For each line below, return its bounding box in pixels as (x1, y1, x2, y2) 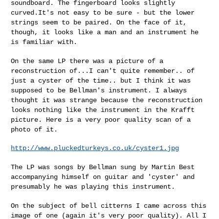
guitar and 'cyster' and (105, 173, 195, 181)
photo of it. (11, 125, 58, 133)
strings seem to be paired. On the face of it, (11, 18, 187, 26)
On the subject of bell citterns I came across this (11, 201, 207, 210)
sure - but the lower (116, 8, 195, 17)
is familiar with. (11, 38, 78, 46)
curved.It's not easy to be (11, 8, 117, 17)
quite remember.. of (120, 66, 195, 75)
